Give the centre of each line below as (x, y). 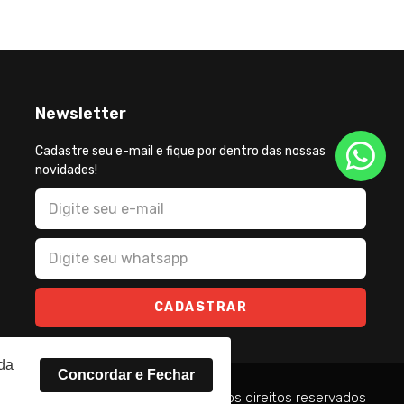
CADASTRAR (201, 307)
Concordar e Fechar (126, 375)
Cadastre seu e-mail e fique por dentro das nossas (181, 151)
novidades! (67, 170)
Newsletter (81, 114)
